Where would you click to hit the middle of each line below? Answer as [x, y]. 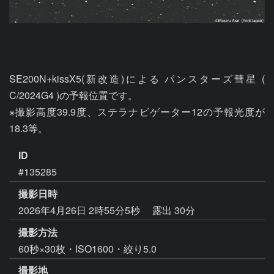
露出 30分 [174, 210]
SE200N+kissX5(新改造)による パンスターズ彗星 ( [137, 79]
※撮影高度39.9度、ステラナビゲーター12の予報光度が [137, 112]
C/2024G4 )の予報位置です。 [73, 95]
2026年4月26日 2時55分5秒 [80, 210]
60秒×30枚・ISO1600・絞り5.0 [87, 248]
